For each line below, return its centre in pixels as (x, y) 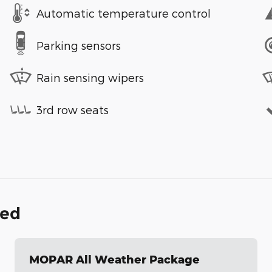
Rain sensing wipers (90, 77)
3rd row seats (73, 109)
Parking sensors (79, 45)
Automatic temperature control (124, 13)
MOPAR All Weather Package (114, 260)
